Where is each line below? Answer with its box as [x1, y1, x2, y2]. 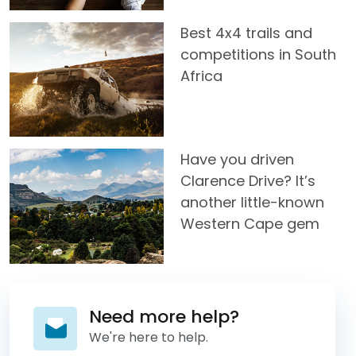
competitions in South [180, 44, 336, 64]
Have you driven [180, 149, 294, 170]
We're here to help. [89, 327, 208, 346]
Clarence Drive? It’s [180, 171, 315, 192]
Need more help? [89, 304, 239, 329]
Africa [180, 65, 222, 86]
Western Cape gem [180, 214, 319, 234]
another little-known [180, 192, 324, 213]
